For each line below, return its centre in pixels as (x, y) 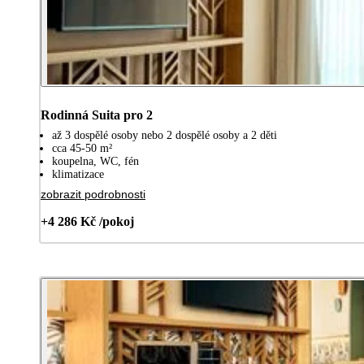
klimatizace (78, 174)
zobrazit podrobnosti (93, 194)
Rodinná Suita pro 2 (97, 115)
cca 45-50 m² (82, 148)
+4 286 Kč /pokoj (87, 221)
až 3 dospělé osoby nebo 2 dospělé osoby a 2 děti (165, 135)
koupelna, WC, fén (95, 161)
